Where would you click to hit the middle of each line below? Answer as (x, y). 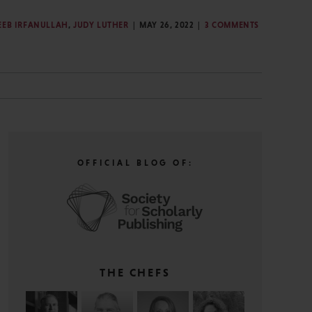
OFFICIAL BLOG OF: (135, 163)
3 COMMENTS (232, 25)
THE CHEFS (135, 273)
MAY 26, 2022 (167, 25)
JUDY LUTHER (101, 25)
